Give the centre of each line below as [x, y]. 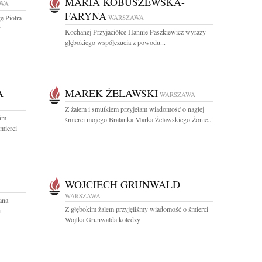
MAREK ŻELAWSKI [111, 93]
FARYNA [86, 16]
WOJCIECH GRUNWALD [123, 184]
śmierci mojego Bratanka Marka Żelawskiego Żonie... [139, 119]
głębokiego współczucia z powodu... [115, 42]
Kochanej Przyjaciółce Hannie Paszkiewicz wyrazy [135, 32]
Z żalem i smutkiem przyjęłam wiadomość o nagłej [135, 109]
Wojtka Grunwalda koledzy [103, 219]
